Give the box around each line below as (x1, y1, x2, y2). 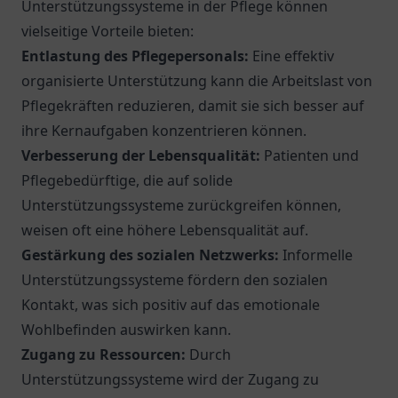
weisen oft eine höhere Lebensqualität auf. (21, 220, 308, 240)
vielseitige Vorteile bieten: (21, 21, 194, 41)
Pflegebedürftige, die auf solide (21, 171, 233, 190)
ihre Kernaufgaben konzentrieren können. (21, 121, 306, 140)
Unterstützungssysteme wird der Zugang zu (21, 370, 319, 389)
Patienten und (260, 146, 359, 165)
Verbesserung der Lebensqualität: (21, 146, 260, 165)
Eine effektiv (249, 46, 334, 66)
